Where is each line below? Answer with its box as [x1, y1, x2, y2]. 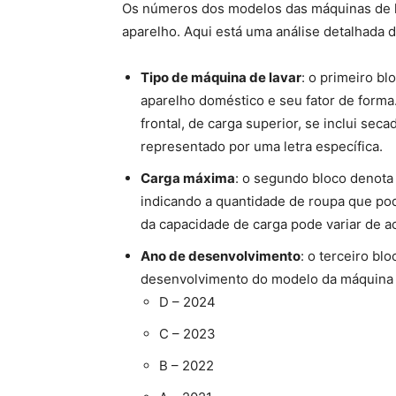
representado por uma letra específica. [141, 138, 383, 155]
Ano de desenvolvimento [141, 247, 301, 264]
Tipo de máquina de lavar [141, 69, 301, 86]
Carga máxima [141, 170, 235, 187]
